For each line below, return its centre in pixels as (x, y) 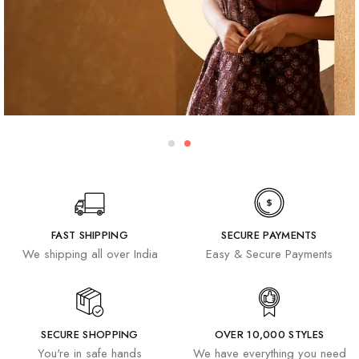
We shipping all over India (90, 254)
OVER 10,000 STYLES (269, 335)
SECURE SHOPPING (90, 335)
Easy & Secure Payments (269, 254)
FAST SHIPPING (90, 235)
